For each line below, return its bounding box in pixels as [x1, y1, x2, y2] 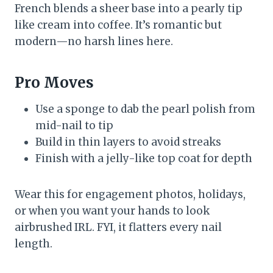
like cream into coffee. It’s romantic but [15, 18, 222, 32]
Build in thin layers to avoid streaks [35, 135, 221, 149]
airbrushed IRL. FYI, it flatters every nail [15, 220, 222, 234]
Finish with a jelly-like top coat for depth [35, 151, 252, 165]
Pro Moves [15, 73, 94, 92]
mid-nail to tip [35, 118, 113, 132]
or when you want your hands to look [15, 204, 210, 218]
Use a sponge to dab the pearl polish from [35, 102, 255, 116]
